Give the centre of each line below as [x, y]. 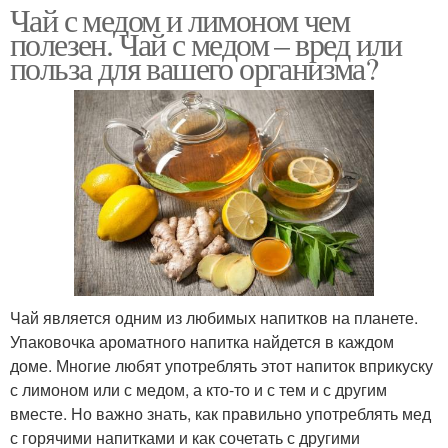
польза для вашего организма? [194, 67]
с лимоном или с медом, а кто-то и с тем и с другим [198, 390]
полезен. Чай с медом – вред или [206, 43]
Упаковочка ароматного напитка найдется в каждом [202, 342]
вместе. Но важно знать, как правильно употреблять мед [220, 414]
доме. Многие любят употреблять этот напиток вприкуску [221, 366]
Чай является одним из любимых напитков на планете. [214, 318]
